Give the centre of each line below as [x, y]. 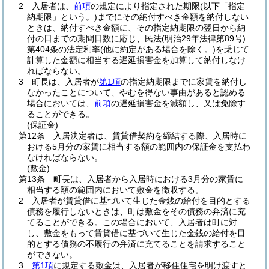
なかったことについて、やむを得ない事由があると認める [136, 92]
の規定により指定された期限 [145, 6]
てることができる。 [65, 222]
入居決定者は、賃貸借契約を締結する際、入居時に [150, 136]
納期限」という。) [62, 17]
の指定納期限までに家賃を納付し [184, 82]
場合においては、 [61, 103]
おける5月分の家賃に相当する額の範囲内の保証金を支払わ [139, 147]
